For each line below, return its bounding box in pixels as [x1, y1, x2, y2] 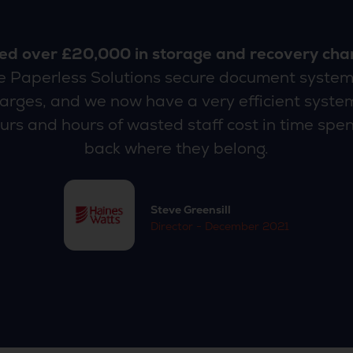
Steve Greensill [150, 202, 231, 217]
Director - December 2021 [150, 218, 289, 233]
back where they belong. [84, 138, 269, 158]
